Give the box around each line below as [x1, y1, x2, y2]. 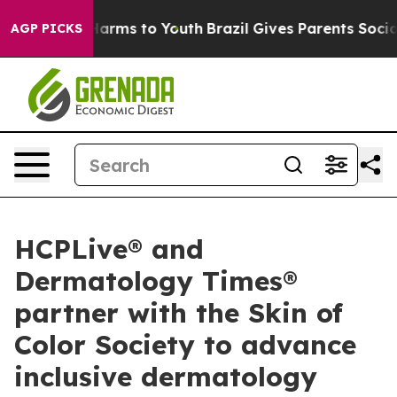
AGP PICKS [11, 20, 82, 36]
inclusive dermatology [14, 360, 317, 393]
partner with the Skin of [14, 296, 343, 330]
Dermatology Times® [14, 264, 298, 298]
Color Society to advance [14, 328, 356, 362]
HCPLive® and [14, 232, 204, 266]
